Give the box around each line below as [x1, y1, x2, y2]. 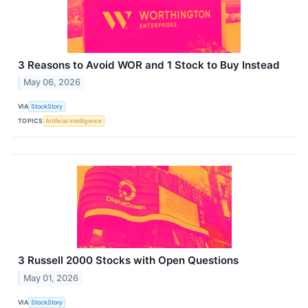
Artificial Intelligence [45, 116, 102, 124]
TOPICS [18, 116, 43, 124]
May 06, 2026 [23, 77, 81, 88]
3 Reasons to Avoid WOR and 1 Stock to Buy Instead [18, 58, 280, 71]
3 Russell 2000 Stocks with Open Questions [18, 254, 239, 267]
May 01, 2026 [23, 273, 79, 284]
